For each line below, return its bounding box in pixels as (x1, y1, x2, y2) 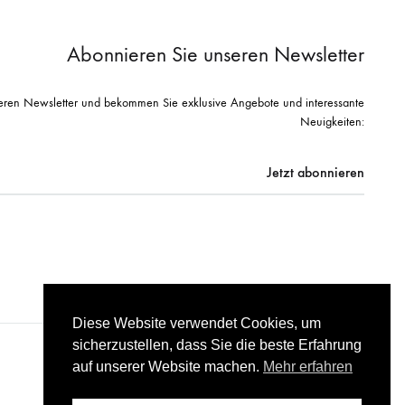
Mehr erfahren (263, 359, 353, 375)
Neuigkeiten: (300, 114, 365, 130)
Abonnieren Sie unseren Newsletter (67, 42, 365, 68)
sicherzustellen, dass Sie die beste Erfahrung (72, 337, 362, 353)
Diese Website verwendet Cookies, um (72, 316, 321, 332)
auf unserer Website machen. (72, 359, 263, 375)
